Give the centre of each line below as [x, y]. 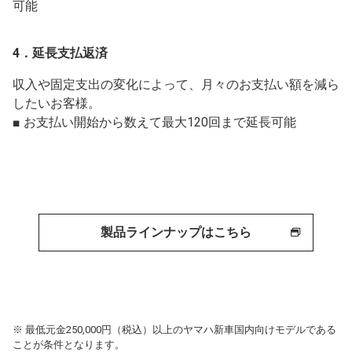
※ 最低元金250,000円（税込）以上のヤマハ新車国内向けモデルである [174, 329]
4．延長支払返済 [60, 53]
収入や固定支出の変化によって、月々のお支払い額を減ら [176, 84]
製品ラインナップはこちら [176, 232]
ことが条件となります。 [69, 344]
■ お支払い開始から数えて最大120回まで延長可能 [154, 122]
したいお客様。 [57, 103]
